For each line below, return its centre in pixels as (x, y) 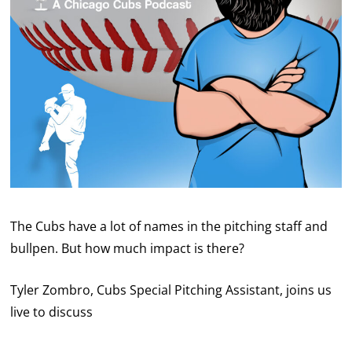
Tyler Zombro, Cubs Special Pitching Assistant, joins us (171, 290)
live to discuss (52, 312)
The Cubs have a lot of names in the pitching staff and (169, 227)
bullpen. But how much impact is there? (128, 249)
